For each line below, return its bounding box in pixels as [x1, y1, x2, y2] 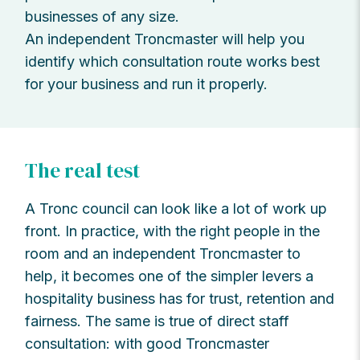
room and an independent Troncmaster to [25, 245, 301, 263]
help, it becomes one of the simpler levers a [25, 268, 314, 285]
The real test [25, 156, 141, 184]
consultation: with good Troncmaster [25, 335, 270, 353]
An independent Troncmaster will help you [25, 30, 305, 47]
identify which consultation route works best [25, 52, 321, 70]
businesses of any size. [25, 7, 180, 25]
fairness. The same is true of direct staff [25, 313, 290, 330]
